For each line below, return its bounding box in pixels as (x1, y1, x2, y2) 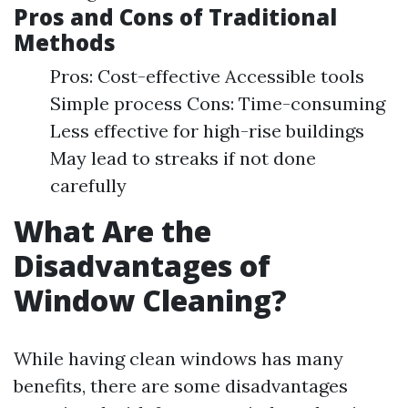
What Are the (14, 211, 211, 250)
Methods (14, 27, 116, 57)
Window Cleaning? (14, 280, 287, 320)
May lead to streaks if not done (50, 147, 316, 169)
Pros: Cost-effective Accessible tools (50, 65, 364, 87)
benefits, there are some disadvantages (14, 374, 348, 397)
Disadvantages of (14, 246, 270, 285)
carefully (50, 174, 127, 197)
